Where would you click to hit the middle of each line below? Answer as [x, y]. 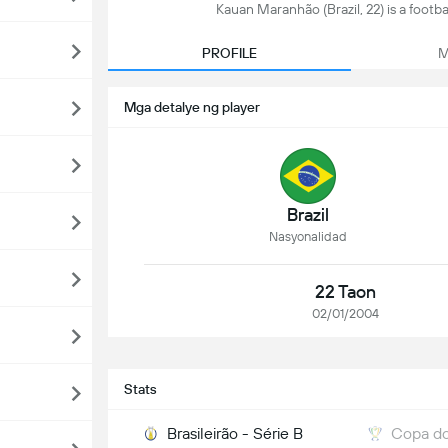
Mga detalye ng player [192, 107]
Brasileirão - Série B [235, 433]
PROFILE [229, 53]
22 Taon [346, 291]
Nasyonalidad [307, 236]
